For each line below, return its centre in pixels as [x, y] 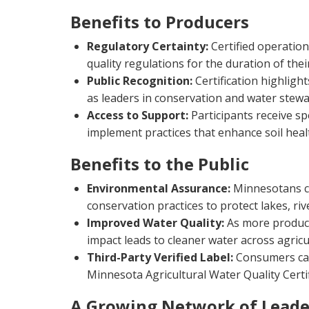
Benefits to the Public [160, 163]
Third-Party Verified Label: [160, 257]
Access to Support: [138, 115]
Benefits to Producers [160, 21]
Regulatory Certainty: [148, 46]
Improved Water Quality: [156, 222]
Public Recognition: [140, 80]
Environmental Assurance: [159, 188]
